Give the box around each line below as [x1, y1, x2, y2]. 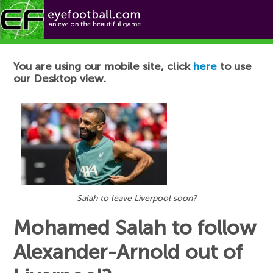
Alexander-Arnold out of [13, 239, 243, 264]
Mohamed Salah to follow [13, 215, 257, 240]
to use [217, 60, 252, 73]
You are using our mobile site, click [13, 60, 194, 73]
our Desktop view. [13, 72, 107, 85]
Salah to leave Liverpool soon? [76, 193, 197, 204]
